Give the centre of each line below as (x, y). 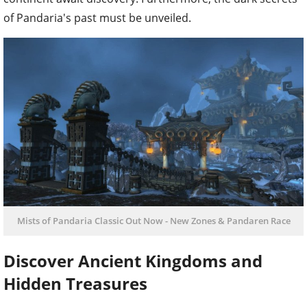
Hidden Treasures (75, 283)
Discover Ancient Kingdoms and (133, 260)
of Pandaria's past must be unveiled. (97, 17)
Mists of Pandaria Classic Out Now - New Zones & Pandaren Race (153, 221)
